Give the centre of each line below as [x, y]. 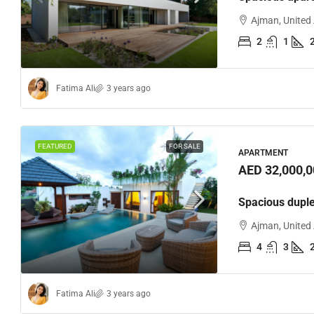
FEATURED [55, 146]
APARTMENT [263, 152]
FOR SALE [185, 146]
